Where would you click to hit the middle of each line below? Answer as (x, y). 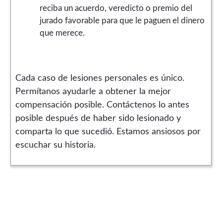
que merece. (62, 33)
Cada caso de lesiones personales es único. (100, 78)
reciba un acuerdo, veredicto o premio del (116, 8)
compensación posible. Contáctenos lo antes (102, 105)
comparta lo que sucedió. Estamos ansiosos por (108, 132)
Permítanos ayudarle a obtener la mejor (93, 91)
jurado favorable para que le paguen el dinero (122, 20)
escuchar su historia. (55, 145)
